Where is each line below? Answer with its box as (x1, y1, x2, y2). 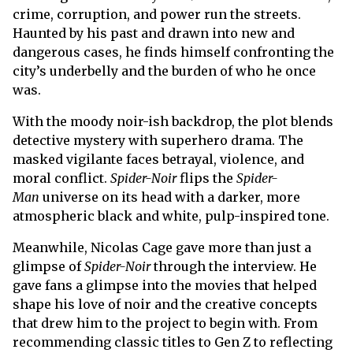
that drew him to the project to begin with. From (13, 314, 318, 331)
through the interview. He (150, 258, 317, 274)
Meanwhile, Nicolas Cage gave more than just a (13, 239, 311, 255)
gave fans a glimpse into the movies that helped (13, 277, 317, 293)
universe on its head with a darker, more (43, 188, 300, 205)
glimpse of (13, 258, 84, 274)
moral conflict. (13, 169, 110, 186)
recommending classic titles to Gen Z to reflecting (13, 333, 333, 350)
